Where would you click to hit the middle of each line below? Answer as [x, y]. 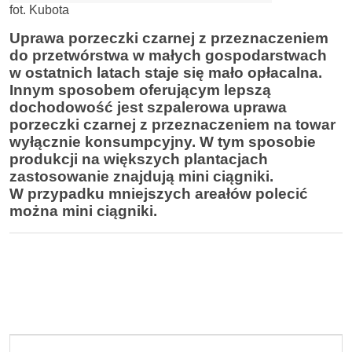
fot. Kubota [39, 10]
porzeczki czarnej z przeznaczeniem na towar [172, 125]
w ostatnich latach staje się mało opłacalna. [166, 73]
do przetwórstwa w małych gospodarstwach [168, 55]
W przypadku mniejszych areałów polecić [159, 194]
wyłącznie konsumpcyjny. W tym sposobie [163, 142]
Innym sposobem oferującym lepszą [140, 90]
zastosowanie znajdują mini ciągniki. [141, 176]
